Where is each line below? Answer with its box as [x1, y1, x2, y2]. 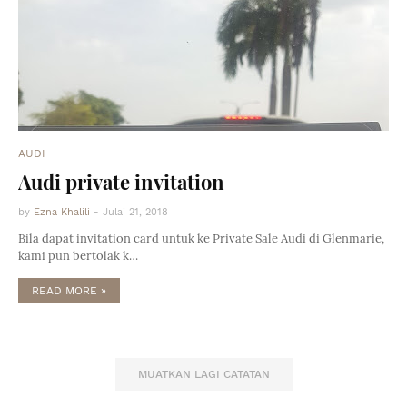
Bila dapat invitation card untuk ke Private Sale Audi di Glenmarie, [18, 231, 384, 246]
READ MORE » [32, 284, 106, 297]
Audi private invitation [18, 168, 224, 195]
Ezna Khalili [34, 206, 90, 218]
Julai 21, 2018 [103, 206, 168, 218]
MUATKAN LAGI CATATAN [137, 368, 270, 381]
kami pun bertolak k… [18, 248, 138, 263]
